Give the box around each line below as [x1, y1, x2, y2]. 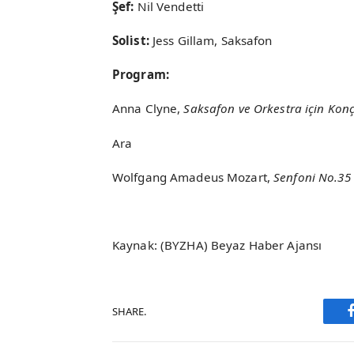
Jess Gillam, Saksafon [152, 32, 273, 48]
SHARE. [112, 303, 146, 318]
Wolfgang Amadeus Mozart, [112, 168, 274, 185]
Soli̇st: [112, 32, 153, 48]
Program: [112, 66, 169, 83]
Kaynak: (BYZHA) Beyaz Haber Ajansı [112, 237, 322, 254]
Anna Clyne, [112, 100, 184, 117]
